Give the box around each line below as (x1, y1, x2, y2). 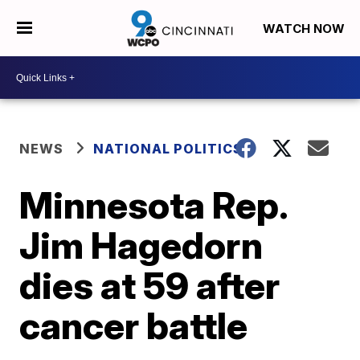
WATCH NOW (262, 21, 348, 37)
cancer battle (19, 303, 248, 348)
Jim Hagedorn (19, 223, 264, 268)
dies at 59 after (19, 263, 280, 308)
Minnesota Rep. (19, 182, 288, 227)
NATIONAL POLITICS (93, 141, 243, 157)
